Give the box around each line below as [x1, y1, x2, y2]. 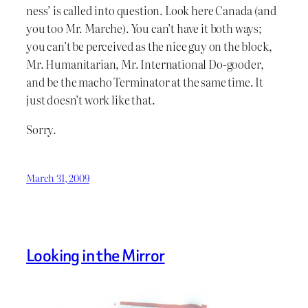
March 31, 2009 [26, 170, 89, 185]
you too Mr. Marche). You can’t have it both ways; [26, 20, 262, 37]
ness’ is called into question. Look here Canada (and [26, 2, 277, 19]
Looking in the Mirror [26, 243, 165, 268]
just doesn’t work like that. [26, 91, 155, 109]
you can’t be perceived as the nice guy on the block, [26, 38, 272, 55]
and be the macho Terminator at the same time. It [26, 74, 264, 91]
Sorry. [26, 120, 57, 137]
